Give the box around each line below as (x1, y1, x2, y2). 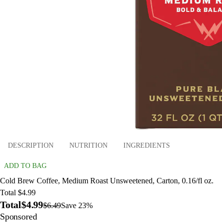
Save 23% (61, 201, 93, 210)
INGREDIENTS (123, 141, 170, 149)
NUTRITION (69, 141, 108, 149)
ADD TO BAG (4, 162, 47, 170)
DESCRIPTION (8, 141, 54, 149)
